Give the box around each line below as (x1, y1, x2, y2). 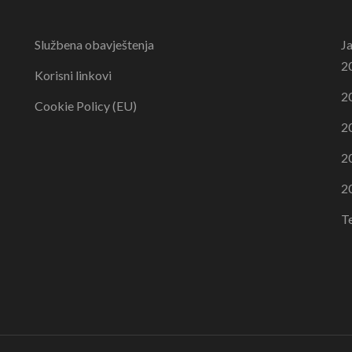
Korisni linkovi (34, 68, 112, 82)
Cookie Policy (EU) (34, 98, 137, 113)
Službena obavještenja (34, 37, 154, 52)
